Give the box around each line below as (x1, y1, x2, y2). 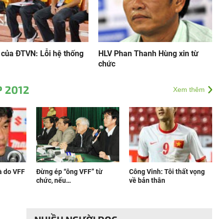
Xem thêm (173, 86, 205, 93)
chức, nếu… (36, 176, 71, 184)
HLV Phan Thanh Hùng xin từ (98, 49, 198, 58)
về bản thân (129, 176, 165, 184)
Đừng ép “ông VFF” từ (36, 168, 103, 175)
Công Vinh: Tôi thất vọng (129, 168, 205, 175)
